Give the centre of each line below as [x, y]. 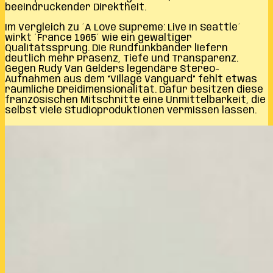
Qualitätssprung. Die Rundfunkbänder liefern [116, 48]
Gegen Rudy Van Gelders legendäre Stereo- [112, 69]
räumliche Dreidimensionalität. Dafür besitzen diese [134, 90]
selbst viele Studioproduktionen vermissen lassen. [131, 110]
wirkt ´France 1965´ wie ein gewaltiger [98, 38]
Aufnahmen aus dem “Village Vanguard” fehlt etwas [131, 79]
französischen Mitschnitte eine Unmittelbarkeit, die [135, 100]
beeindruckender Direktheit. [76, 7]
